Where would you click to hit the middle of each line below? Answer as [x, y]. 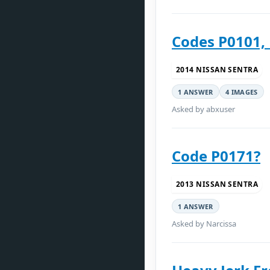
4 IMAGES [241, 92]
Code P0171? [216, 156]
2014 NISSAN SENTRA [217, 70]
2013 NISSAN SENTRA [217, 184]
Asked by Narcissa [204, 224]
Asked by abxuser [203, 109]
